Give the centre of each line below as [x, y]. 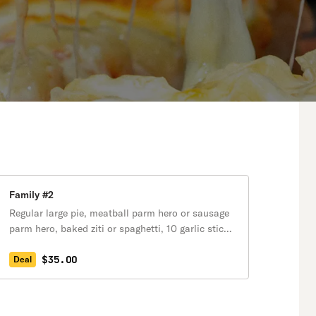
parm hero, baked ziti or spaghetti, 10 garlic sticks [122, 229]
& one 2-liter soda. [50, 244]
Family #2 [31, 195]
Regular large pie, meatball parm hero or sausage [119, 213]
